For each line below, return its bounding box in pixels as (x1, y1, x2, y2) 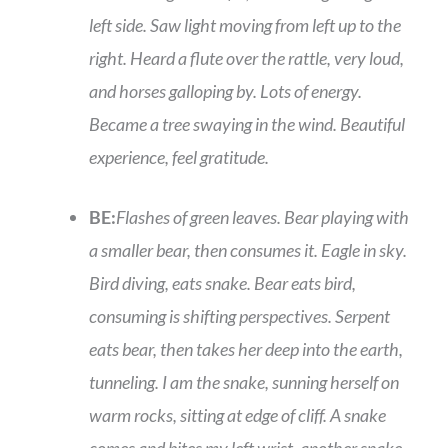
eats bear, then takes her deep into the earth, (89, 338, 403, 361)
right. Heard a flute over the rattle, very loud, (89, 47, 404, 70)
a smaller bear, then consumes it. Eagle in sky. (89, 239, 407, 262)
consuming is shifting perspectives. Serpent (89, 305, 390, 328)
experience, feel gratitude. (89, 146, 269, 169)
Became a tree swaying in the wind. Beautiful (89, 113, 405, 136)
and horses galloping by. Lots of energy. (89, 80, 362, 103)
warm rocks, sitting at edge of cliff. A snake (89, 404, 386, 427)
